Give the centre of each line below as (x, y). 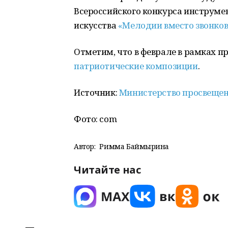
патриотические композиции (136, 66)
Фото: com (95, 119)
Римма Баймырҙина (134, 146)
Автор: (85, 146)
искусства (96, 25)
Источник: (96, 92)
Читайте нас (107, 170)
